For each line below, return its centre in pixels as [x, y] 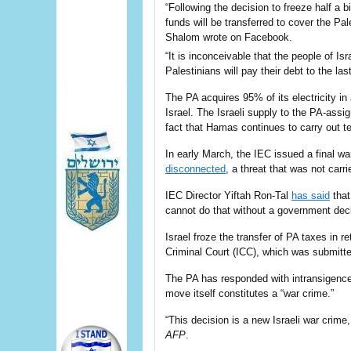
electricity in [320, 98]
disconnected [195, 169]
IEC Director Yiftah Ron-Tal [228, 195]
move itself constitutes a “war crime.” [250, 293]
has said [311, 195]
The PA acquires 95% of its [229, 98]
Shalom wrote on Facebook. [229, 37]
